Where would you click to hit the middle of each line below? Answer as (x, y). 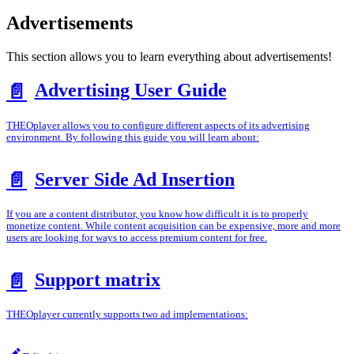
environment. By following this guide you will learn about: (133, 137)
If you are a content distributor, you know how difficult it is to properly (157, 215)
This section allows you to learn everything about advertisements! (169, 57)
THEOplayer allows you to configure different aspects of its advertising (158, 125)
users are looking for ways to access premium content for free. (137, 238)
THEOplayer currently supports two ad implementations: (127, 315)
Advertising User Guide (130, 90)
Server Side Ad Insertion (134, 179)
